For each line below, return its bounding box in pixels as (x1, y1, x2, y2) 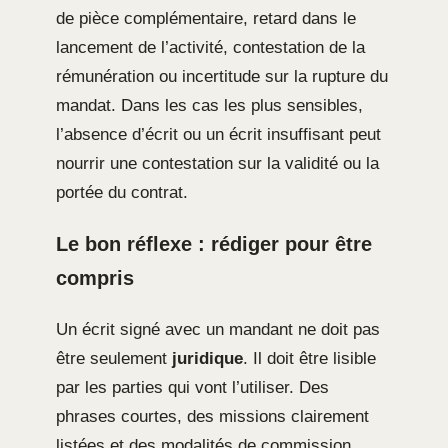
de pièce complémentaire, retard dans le (56, 9, 356, 29)
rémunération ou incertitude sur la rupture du (56, 67, 388, 87)
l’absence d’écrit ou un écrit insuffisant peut (56, 125, 381, 145)
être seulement (56, 349, 172, 369)
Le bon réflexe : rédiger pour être (56, 233, 372, 256)
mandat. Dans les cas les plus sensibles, (56, 96, 363, 116)
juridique (172, 349, 243, 369)
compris (56, 267, 134, 290)
